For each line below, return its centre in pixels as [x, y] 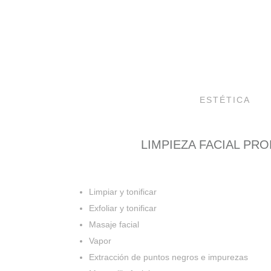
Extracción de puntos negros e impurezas [168, 257]
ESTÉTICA [225, 100]
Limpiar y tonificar [123, 191]
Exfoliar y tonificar [123, 208]
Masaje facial [114, 224]
